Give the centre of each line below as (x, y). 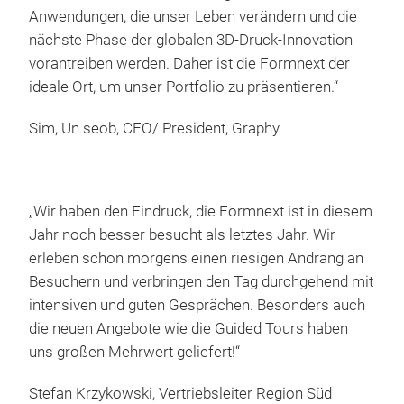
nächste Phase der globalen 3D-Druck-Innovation (191, 40)
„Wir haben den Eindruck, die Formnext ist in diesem (201, 211)
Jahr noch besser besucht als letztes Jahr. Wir (182, 234)
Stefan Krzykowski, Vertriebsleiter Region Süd (180, 393)
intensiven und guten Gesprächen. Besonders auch (197, 305)
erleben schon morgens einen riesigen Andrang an (196, 258)
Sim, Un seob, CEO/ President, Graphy (156, 128)
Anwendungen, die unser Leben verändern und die (193, 16)
